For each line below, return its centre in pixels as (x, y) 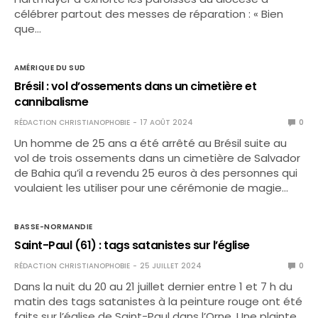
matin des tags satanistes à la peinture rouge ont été (159, 301)
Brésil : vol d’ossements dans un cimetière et (136, 86)
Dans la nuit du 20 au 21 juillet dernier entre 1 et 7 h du (154, 286)
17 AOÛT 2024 (166, 122)
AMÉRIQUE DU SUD (50, 67)
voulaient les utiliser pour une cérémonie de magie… (152, 187)
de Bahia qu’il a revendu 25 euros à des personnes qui (156, 172)
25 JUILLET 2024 (171, 265)
